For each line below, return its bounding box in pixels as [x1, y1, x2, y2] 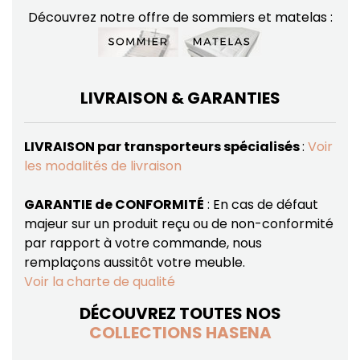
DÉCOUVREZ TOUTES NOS [79, 302, 281, 325]
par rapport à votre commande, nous [23, 234, 262, 253]
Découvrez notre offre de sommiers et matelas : [27, 8, 333, 27]
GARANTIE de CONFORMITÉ [23, 195, 204, 215]
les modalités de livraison [23, 157, 182, 176]
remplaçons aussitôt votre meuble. [23, 253, 245, 272]
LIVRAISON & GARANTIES [80, 87, 280, 110]
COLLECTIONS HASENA [88, 321, 272, 345]
